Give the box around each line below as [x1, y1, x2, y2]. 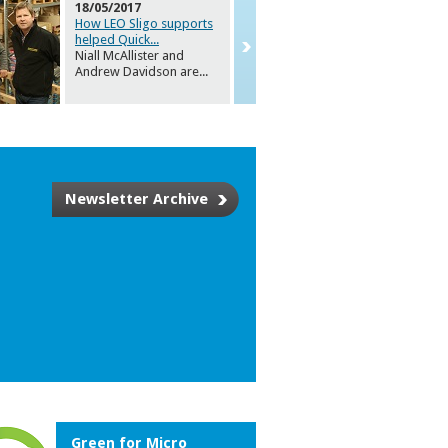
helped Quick [75, 32, 150, 48]
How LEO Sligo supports [75, 16, 213, 32]
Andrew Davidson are [75, 64, 199, 80]
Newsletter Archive [65, 190, 208, 209]
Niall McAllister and [75, 48, 184, 64]
